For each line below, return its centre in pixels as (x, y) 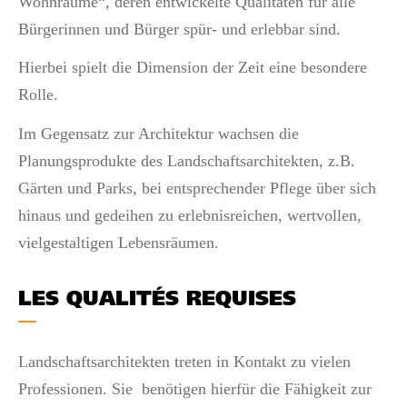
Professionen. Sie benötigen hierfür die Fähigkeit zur (195, 389)
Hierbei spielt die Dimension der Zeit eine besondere (193, 67)
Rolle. (38, 94)
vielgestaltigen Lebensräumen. (119, 242)
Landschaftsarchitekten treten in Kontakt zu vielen (184, 362)
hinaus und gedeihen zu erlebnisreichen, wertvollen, (190, 215)
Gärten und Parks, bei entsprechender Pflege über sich (197, 188)
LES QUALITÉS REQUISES (157, 300)
